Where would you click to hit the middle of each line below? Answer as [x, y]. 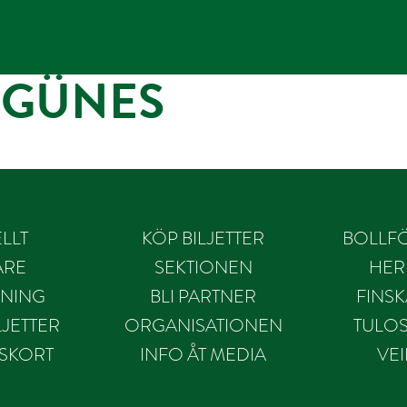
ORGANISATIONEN [203, 325]
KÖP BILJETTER [203, 238]
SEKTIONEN [203, 267]
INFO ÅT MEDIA [203, 354]
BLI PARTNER [203, 296]
